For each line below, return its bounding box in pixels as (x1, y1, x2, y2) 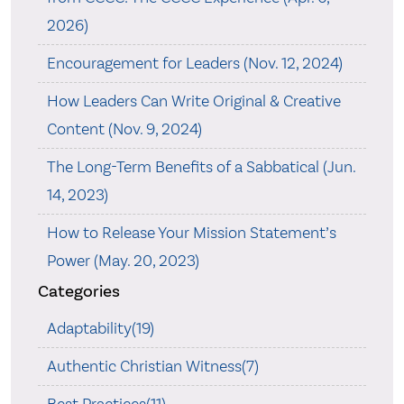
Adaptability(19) (46, 318, 154, 339)
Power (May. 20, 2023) (46, 251, 199, 271)
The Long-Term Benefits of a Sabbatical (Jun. (46, 157, 355, 178)
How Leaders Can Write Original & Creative (46, 91, 341, 112)
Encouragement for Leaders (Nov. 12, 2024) (46, 53, 343, 74)
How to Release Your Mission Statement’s (46, 223, 336, 243)
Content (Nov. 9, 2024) (46, 119, 202, 140)
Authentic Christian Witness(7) (46, 356, 259, 377)
